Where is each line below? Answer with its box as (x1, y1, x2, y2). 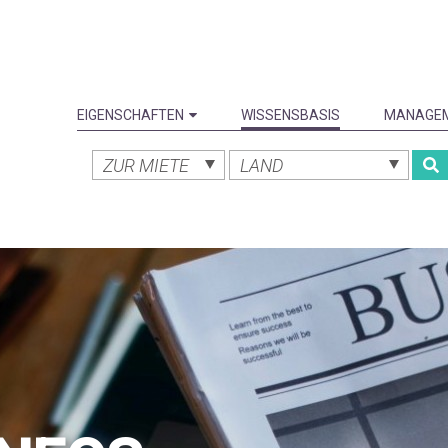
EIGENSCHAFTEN (77, 107, 184, 123)
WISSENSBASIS (241, 107, 340, 123)
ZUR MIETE (103, 155, 189, 176)
